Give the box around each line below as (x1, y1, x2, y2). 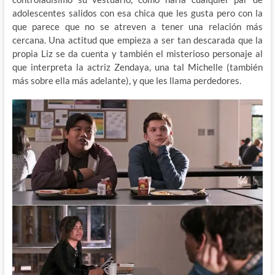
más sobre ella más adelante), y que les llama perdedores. (12, 75, 241, 87)
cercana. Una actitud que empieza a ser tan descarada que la (12, 34, 263, 46)
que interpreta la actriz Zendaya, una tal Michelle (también (12, 61, 263, 73)
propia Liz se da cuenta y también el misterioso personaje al (12, 48, 263, 60)
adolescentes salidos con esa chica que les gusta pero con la (12, 7, 263, 19)
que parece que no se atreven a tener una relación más (12, 21, 263, 33)
